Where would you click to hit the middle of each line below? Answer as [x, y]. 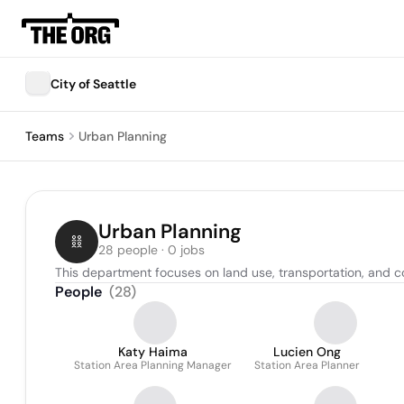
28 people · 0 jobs [151, 250]
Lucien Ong [307, 352]
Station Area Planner [307, 365]
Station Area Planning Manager [153, 365]
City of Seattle [93, 84]
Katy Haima [153, 352]
